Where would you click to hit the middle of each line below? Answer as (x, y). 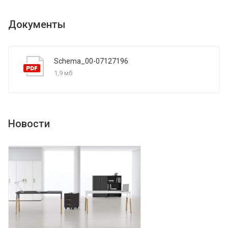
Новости (29, 124)
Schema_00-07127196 (91, 61)
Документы (37, 24)
